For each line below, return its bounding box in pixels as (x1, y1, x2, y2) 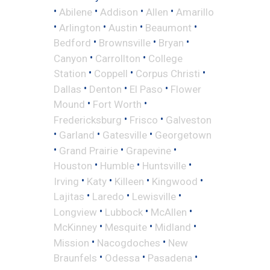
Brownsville (99, 36, 151, 49)
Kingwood (152, 175, 198, 187)
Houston (54, 159, 92, 172)
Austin (108, 21, 137, 34)
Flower (171, 83, 201, 95)
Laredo (92, 190, 124, 202)
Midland (155, 221, 191, 233)
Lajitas (54, 190, 84, 202)
